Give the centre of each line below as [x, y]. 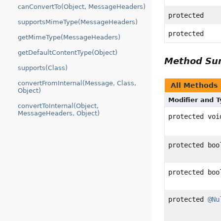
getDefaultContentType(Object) [68, 53]
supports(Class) [43, 68]
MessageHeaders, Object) [59, 113]
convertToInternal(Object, [58, 106]
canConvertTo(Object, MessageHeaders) [82, 7]
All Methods [194, 86]
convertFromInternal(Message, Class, [77, 83]
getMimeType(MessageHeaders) [69, 37]
